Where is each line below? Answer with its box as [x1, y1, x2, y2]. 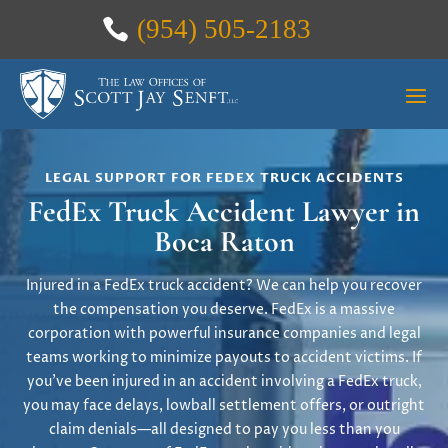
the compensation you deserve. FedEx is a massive [53, 300, 395, 319]
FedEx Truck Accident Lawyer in [28, 193, 420, 230]
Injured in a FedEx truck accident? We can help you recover [26, 276, 422, 295]
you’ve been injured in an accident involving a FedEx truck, [26, 372, 422, 391]
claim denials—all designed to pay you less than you [48, 420, 400, 439]
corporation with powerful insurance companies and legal [27, 324, 421, 343]
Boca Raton [153, 223, 295, 260]
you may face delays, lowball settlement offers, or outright [23, 396, 425, 415]
